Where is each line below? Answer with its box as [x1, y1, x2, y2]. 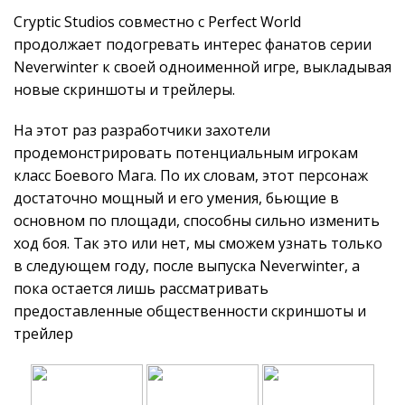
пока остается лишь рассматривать [14, 278, 268, 299]
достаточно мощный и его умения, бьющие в [14, 188, 339, 209]
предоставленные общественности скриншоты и [14, 301, 366, 322]
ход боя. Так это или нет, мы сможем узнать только [14, 233, 382, 254]
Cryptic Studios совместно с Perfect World [14, 11, 301, 32]
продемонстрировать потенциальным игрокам [14, 143, 358, 164]
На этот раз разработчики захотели [14, 120, 270, 141]
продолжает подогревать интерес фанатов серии [14, 33, 372, 54]
